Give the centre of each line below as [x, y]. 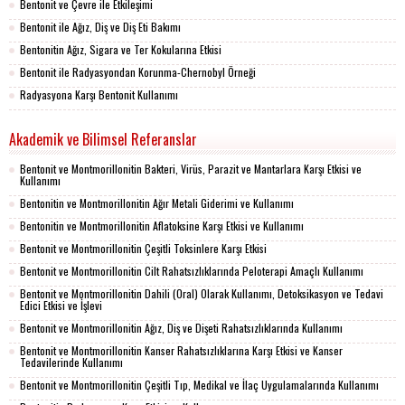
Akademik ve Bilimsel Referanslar [103, 139]
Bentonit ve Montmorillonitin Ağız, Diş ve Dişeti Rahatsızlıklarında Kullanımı [181, 328]
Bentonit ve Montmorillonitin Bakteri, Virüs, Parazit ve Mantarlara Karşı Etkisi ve [191, 169]
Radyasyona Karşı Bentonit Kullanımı [99, 94]
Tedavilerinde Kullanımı [71, 362]
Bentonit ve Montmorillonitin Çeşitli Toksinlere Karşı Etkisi [143, 248]
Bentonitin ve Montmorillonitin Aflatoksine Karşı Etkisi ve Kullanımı [162, 226]
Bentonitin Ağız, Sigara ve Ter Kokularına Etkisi [121, 49]
